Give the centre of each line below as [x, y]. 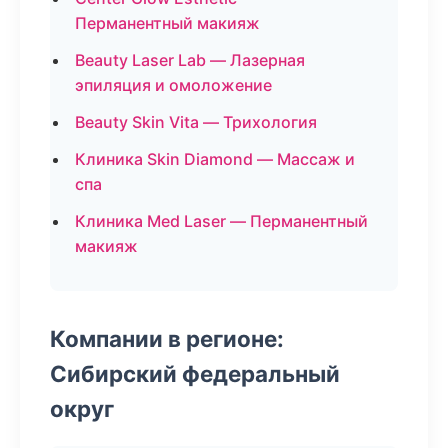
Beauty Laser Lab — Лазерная [190, 60]
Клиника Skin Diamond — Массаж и [215, 159]
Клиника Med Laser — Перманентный [221, 221]
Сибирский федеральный [195, 373]
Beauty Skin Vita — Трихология [196, 122]
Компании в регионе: [167, 338]
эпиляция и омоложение [173, 85]
